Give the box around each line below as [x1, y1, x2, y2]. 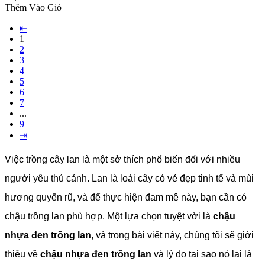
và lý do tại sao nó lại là [151, 249, 252, 260]
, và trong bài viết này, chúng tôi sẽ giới [91, 230, 254, 241]
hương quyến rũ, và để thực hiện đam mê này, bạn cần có [5, 192, 247, 203]
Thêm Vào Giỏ [5, 2, 62, 13]
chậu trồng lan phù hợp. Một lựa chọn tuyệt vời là [5, 211, 213, 222]
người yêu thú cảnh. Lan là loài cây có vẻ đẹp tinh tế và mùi [5, 173, 254, 184]
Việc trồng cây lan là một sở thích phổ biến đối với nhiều [5, 154, 240, 165]
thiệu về [5, 249, 40, 260]
